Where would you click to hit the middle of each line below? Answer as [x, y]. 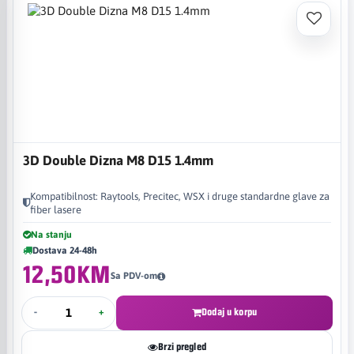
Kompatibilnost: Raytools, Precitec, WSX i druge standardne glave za [180, 196]
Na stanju [51, 234]
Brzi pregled [182, 347]
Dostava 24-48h [65, 250]
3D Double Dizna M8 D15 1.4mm [118, 160]
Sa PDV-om [134, 276]
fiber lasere [56, 209]
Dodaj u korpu [229, 312]
